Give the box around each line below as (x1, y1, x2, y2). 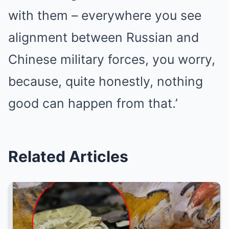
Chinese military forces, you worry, (8, 52, 215, 67)
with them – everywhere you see (8, 8, 201, 23)
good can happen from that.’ (8, 96, 178, 111)
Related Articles (8, 147, 128, 166)
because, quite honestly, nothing (8, 74, 203, 89)
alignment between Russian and (8, 30, 199, 45)
